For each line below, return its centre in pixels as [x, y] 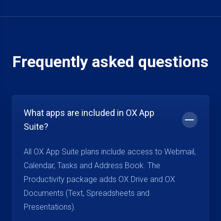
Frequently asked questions [110, 62]
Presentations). [50, 207]
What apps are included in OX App [89, 113]
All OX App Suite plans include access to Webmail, [110, 152]
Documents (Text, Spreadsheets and [87, 193]
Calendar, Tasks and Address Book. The [92, 166]
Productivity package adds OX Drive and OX [99, 179]
